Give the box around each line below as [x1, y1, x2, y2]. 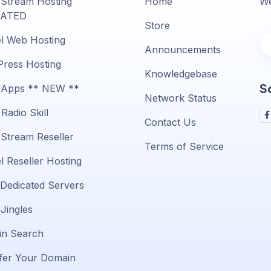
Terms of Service [145, 140, 224, 153]
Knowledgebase [145, 68, 217, 80]
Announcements [145, 44, 221, 56]
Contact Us [145, 116, 196, 129]
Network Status [145, 92, 217, 105]
